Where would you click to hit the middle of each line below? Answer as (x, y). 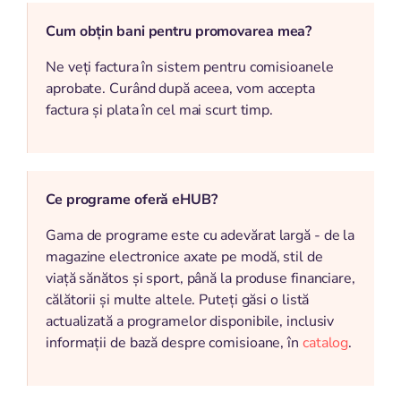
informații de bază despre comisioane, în (174, 343)
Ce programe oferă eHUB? (132, 200)
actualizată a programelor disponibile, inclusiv (190, 322)
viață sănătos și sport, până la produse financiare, (200, 279)
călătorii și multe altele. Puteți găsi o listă (178, 300)
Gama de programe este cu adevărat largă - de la (200, 236)
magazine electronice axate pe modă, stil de (184, 257)
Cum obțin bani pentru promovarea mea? (179, 32)
